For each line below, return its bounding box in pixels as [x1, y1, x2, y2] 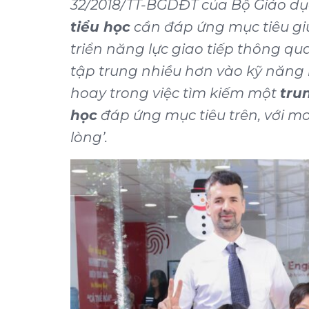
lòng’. [70, 129, 108, 146]
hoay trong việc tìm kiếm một [70, 85, 280, 102]
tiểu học [70, 19, 130, 36]
